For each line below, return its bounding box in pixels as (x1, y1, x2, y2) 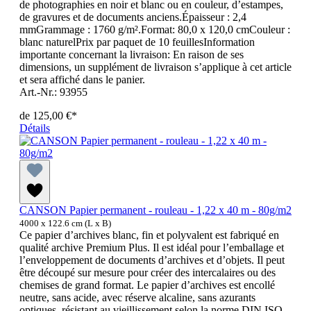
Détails (19, 122, 50, 135)
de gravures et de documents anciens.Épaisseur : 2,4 (19, 11, 246, 24)
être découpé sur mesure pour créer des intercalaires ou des (19, 267, 276, 279)
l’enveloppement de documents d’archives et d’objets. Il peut (19, 254, 285, 267)
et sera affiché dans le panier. (19, 74, 145, 86)
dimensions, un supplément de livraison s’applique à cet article (19, 61, 292, 74)
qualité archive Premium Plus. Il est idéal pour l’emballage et (19, 242, 284, 254)
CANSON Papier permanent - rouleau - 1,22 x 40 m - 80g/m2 (19, 204, 292, 217)
